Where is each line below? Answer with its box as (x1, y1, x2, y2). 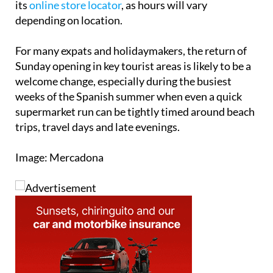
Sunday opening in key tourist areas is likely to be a (15, 59, 251, 73)
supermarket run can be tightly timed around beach (15, 105, 255, 119)
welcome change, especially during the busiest (15, 74, 232, 88)
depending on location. (15, 13, 122, 27)
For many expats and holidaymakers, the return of (15, 44, 247, 58)
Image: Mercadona (15, 151, 104, 165)
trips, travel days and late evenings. (15, 120, 180, 134)
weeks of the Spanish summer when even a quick (15, 90, 242, 104)
